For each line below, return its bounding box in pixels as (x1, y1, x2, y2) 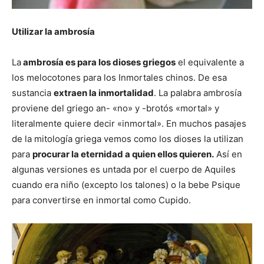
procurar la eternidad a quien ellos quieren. (32, 148, 214, 160)
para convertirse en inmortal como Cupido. (12, 194, 191, 206)
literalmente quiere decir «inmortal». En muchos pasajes (12, 117, 246, 129)
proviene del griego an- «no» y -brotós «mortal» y (12, 102, 219, 114)
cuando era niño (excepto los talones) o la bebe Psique (12, 179, 240, 190)
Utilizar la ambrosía (12, 25, 95, 37)
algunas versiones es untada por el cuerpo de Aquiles (12, 163, 236, 175)
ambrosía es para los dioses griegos (21, 56, 176, 68)
